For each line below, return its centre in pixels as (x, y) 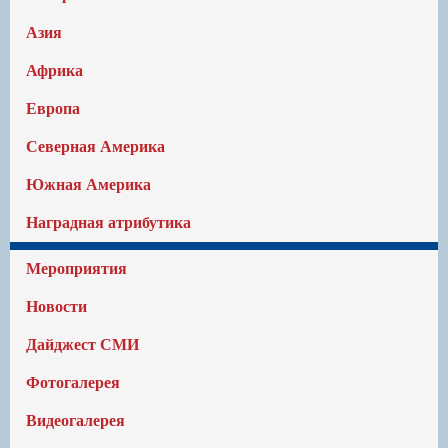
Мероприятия (76, 268)
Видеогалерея (75, 420)
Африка (54, 70)
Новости (56, 306)
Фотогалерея (73, 382)
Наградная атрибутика (108, 222)
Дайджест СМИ (82, 344)
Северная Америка (95, 146)
